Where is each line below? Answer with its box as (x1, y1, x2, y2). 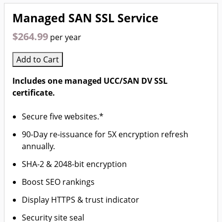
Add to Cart (16, 54, 59, 65)
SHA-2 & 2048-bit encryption (22, 159, 127, 169)
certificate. (12, 87, 55, 98)
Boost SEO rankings (22, 176, 95, 187)
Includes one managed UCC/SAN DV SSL (12, 75, 167, 86)
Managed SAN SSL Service (12, 10, 159, 26)
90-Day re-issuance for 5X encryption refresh (22, 129, 189, 140)
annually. (22, 141, 55, 152)
